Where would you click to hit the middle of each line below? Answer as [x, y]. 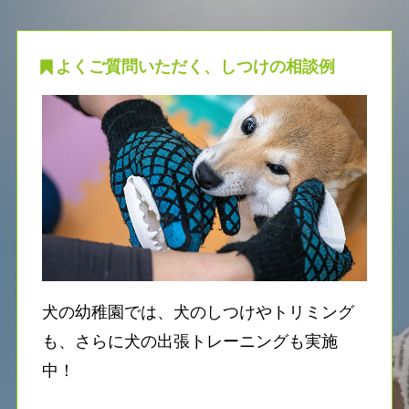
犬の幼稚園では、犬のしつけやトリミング [198, 312]
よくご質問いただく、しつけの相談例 [196, 67]
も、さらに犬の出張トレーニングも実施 [189, 341]
